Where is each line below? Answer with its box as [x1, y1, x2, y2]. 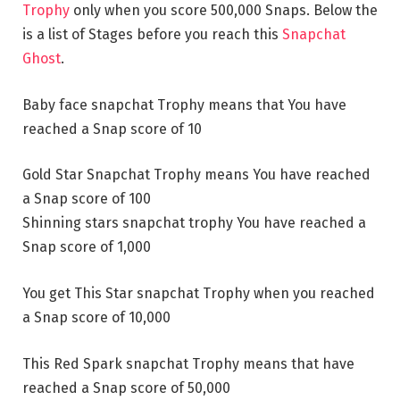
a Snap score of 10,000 [22, 309, 171, 327]
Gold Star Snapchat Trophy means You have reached [22, 166, 371, 184]
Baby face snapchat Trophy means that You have [22, 96, 346, 113]
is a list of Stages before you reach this [22, 26, 282, 44]
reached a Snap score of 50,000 [22, 379, 230, 396]
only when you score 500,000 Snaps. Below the [70, 2, 378, 20]
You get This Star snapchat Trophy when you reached [22, 285, 375, 303]
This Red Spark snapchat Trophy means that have [22, 354, 354, 372]
